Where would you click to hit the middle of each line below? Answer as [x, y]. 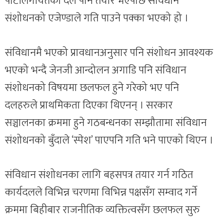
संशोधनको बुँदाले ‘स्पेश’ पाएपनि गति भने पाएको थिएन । [109, 140]
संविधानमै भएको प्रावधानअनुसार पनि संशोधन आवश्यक [109, 53]
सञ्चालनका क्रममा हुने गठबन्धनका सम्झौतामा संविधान [106, 123]
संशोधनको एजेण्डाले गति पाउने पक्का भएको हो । [97, 18]
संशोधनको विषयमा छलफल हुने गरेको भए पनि [92, 88]
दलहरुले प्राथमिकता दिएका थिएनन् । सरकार [89, 105]
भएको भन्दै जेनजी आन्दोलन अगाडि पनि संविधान [96, 70]
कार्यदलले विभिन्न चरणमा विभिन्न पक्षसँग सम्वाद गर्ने [101, 192]
